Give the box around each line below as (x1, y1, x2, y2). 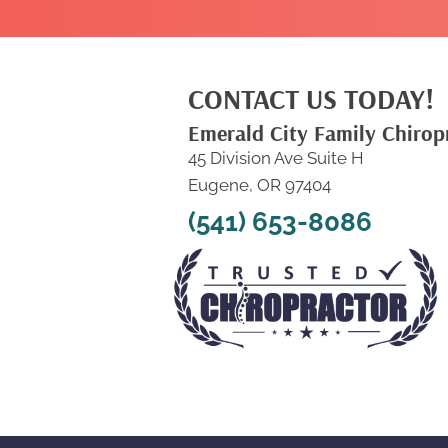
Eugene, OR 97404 (187, 175, 331, 195)
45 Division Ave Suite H (187, 148, 364, 168)
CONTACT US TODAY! (187, 81, 434, 116)
